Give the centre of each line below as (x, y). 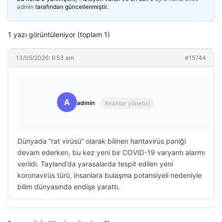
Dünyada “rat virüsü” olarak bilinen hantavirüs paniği (102, 141)
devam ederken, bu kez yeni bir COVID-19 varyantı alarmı (111, 152)
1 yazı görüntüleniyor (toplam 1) (59, 34)
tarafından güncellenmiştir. (71, 7)
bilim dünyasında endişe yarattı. (69, 187)
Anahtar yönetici (127, 103)
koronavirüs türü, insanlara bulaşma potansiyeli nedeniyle (110, 175)
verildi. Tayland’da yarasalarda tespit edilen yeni (95, 164)
